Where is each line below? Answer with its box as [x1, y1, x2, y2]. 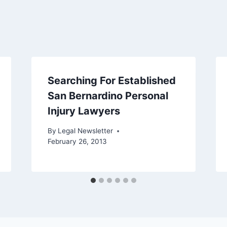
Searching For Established [47, 74, 176, 87]
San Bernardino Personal [47, 90, 168, 102]
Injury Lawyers [47, 105, 120, 118]
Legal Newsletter [57, 127, 113, 135]
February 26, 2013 [47, 137, 107, 146]
